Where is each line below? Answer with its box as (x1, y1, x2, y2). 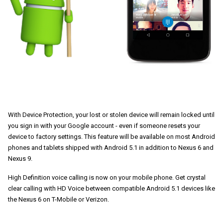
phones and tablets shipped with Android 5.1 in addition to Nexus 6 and (8, 143, 214, 151)
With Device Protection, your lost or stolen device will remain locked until (8, 111, 215, 118)
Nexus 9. (8, 154, 34, 162)
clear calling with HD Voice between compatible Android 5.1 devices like (8, 184, 215, 192)
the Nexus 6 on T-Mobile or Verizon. (8, 195, 109, 203)
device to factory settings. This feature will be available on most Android (8, 132, 215, 140)
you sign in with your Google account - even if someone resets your (8, 121, 200, 129)
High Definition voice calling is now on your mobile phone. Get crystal (8, 173, 206, 181)
